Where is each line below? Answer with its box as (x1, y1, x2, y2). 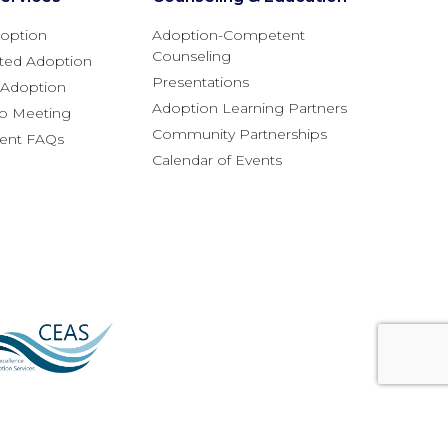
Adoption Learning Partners (152, 99, 347, 118)
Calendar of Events (152, 151, 282, 170)
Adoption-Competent (152, 26, 305, 45)
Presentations (152, 73, 249, 92)
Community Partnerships (152, 125, 327, 144)
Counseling (152, 47, 231, 66)
